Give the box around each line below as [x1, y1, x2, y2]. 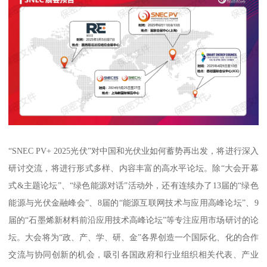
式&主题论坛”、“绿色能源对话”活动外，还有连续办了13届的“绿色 [8, 181, 259, 191]
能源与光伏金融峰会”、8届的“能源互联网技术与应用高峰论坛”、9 [8, 198, 259, 208]
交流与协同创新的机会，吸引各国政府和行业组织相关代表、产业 [8, 250, 259, 260]
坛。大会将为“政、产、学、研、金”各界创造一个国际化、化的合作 [8, 232, 259, 243]
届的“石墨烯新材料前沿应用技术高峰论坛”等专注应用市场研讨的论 [8, 215, 259, 225]
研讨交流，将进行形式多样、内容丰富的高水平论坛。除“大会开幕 [8, 163, 259, 173]
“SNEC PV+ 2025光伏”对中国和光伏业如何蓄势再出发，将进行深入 [8, 146, 259, 156]
